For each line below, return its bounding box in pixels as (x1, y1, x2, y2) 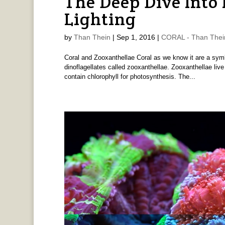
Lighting (64, 8, 136, 30)
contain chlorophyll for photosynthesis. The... (64, 72, 195, 80)
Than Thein (73, 33, 110, 41)
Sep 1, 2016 (116, 33, 155, 41)
